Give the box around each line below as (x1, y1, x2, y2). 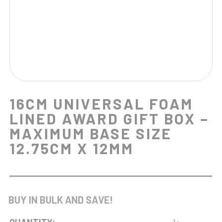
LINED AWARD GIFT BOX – (9, 110, 210, 127)
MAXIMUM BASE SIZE (9, 124, 172, 142)
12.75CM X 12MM (9, 139, 134, 157)
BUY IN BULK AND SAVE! (4, 194, 113, 206)
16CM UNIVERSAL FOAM (9, 95, 194, 112)
